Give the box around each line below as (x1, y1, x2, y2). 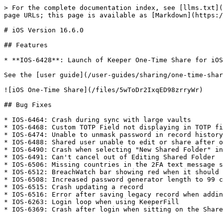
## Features (4, 41, 48, 49)
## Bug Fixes (4, 101, 52, 109)
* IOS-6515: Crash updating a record (4, 183, 143, 191)
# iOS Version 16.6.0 (4, 26, 84, 34)
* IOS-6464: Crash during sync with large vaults (4, 116, 191, 123)
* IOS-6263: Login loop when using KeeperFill (4, 198, 179, 206)
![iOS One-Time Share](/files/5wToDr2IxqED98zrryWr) (4, 86, 203, 94)
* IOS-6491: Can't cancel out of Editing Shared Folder (4, 153, 215, 161)
